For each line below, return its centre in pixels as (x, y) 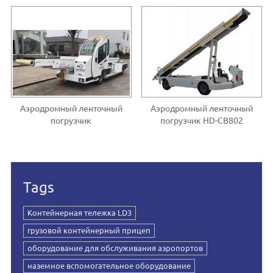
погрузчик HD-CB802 (202, 120)
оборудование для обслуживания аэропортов (115, 248)
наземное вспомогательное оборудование (109, 265)
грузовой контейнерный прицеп (89, 230)
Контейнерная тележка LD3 (79, 212)
